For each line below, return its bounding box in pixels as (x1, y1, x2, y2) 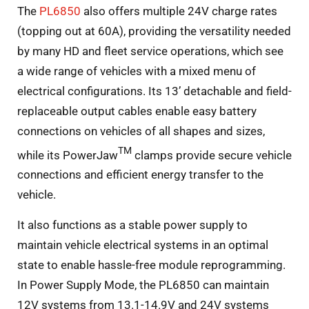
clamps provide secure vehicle (132, 148, 292, 162)
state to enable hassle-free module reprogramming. (17, 257, 286, 272)
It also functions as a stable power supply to (17, 217, 248, 232)
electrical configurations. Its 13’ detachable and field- (17, 83, 292, 98)
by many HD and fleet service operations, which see (17, 43, 283, 58)
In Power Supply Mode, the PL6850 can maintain (17, 277, 269, 292)
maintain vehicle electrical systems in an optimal (17, 237, 268, 252)
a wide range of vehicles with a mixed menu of (17, 63, 256, 78)
